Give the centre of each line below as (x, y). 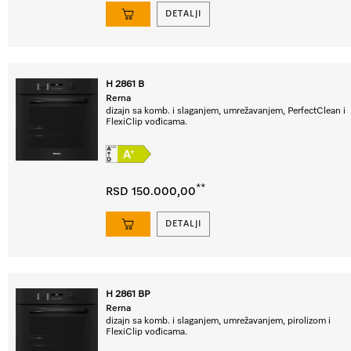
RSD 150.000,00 (151, 192)
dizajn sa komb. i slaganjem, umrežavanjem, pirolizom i (218, 321)
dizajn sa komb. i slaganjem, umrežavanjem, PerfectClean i (226, 111)
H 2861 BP (128, 295)
